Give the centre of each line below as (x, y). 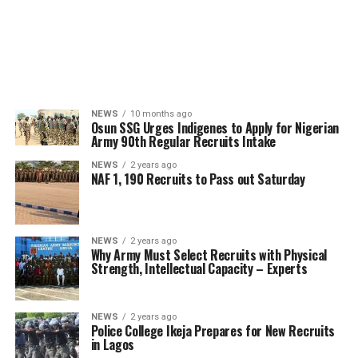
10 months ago (161, 114)
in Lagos (113, 344)
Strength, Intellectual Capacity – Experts (199, 268)
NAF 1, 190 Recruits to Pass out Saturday (198, 179)
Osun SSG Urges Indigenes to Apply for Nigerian (215, 128)
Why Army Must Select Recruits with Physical (209, 255)
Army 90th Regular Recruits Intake (183, 141)
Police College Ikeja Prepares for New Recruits (213, 331)
